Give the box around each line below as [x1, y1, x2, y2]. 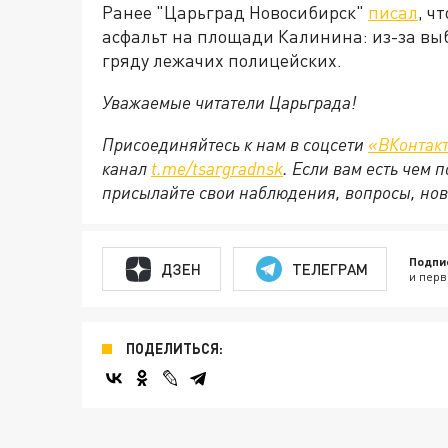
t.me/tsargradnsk [151, 157, 283, 180]
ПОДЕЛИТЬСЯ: [126, 340, 223, 358]
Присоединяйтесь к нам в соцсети [102, 133, 368, 156]
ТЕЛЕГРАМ [291, 259, 368, 278]
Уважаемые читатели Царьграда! [102, 91, 356, 114]
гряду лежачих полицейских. [102, 49, 342, 72]
